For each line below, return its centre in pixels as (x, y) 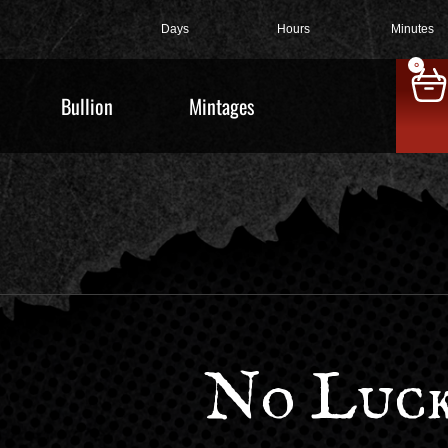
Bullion (87, 106)
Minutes (413, 29)
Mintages (221, 106)
